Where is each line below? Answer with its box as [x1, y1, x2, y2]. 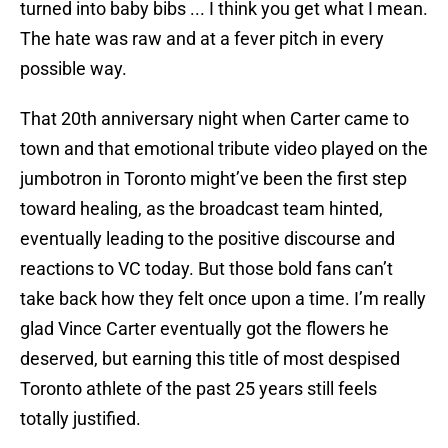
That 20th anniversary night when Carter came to [20, 108, 409, 130]
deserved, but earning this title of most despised [20, 348, 400, 370]
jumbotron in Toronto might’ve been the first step [20, 168, 407, 190]
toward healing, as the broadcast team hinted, [20, 198, 383, 220]
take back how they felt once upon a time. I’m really [20, 288, 426, 310]
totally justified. [20, 408, 141, 430]
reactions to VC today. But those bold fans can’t [20, 258, 393, 280]
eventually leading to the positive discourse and [20, 228, 395, 250]
